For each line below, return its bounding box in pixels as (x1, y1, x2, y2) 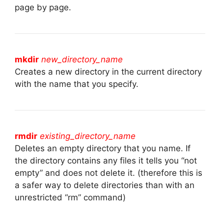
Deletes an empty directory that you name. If (15, 143, 191, 153)
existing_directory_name (40, 131, 136, 141)
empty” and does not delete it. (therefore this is (15, 167, 202, 178)
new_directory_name (41, 54, 123, 64)
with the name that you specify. (15, 79, 138, 89)
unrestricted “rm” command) (15, 192, 126, 202)
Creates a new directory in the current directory (15, 66, 202, 77)
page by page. (15, 2, 71, 12)
